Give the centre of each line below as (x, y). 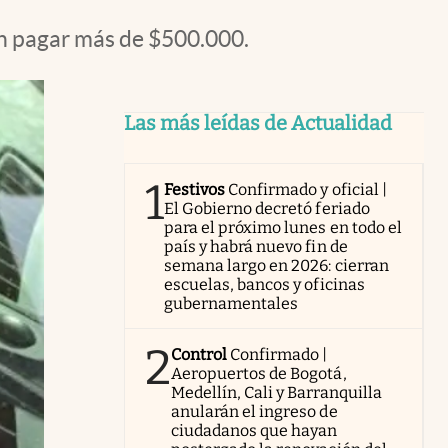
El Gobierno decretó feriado (267, 208)
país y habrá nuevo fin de (256, 246)
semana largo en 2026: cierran (276, 265)
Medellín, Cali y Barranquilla (276, 392)
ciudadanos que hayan (254, 430)
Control (199, 354)
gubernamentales (231, 303)
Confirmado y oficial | (307, 189)
